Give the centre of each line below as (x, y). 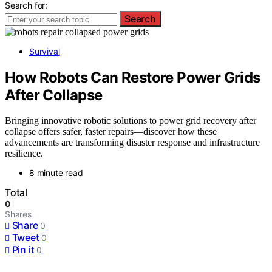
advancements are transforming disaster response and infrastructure (132, 143)
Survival (45, 51)
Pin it (23, 250)
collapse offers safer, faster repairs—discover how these (111, 132)
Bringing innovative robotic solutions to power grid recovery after (131, 121)
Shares (18, 214)
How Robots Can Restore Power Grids (133, 77)
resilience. (24, 154)
